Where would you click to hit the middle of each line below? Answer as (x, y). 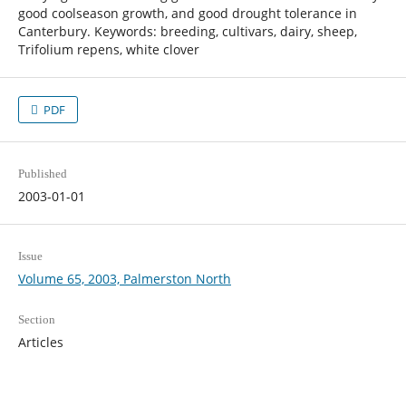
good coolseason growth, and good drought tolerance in (187, 13)
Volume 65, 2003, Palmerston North (124, 279)
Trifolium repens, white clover (108, 49)
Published (42, 173)
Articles (40, 343)
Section (36, 320)
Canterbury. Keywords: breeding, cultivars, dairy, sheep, (187, 31)
